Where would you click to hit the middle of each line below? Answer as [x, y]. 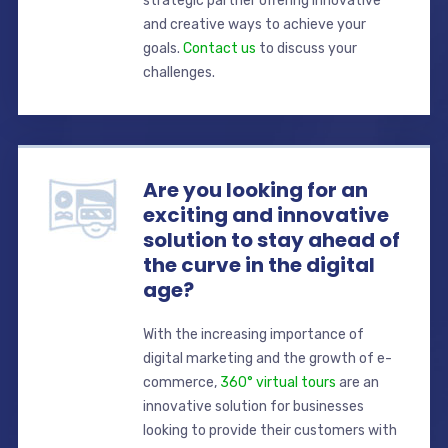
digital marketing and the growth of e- [267, 358]
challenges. [178, 72]
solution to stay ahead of [271, 239]
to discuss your [306, 48]
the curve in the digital [258, 264]
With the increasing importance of [253, 334]
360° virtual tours [277, 382]
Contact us [219, 48]
